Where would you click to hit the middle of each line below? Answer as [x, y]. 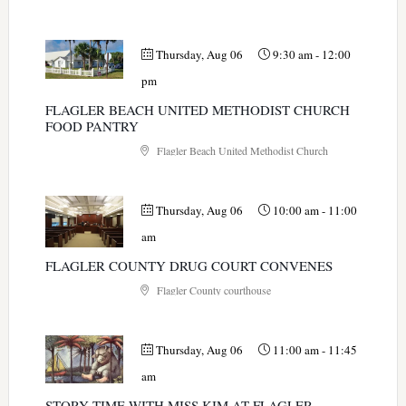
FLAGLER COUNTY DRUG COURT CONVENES [188, 265]
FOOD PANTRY [92, 126]
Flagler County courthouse [212, 290]
